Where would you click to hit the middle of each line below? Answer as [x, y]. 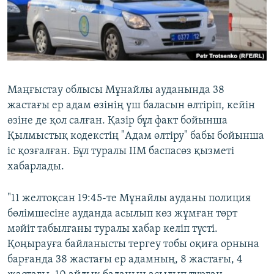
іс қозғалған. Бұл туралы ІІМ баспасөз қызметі [121, 152]
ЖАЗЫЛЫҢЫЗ [37, 10]
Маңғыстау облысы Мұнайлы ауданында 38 [116, 91]
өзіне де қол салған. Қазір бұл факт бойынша [117, 121]
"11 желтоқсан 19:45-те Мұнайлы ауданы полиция [129, 199]
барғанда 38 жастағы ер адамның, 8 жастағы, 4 [125, 260]
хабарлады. [36, 167]
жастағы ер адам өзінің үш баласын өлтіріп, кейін [131, 106]
